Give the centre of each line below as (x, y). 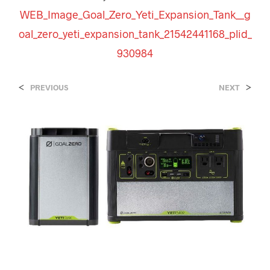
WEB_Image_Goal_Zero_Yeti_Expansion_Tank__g (135, 14)
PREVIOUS (49, 87)
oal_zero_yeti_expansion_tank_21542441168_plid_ (135, 34)
